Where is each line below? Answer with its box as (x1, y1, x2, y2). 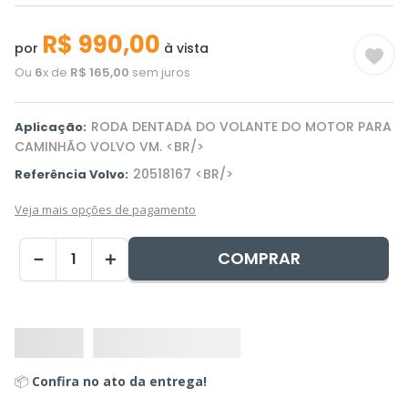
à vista (160, 39, 209, 57)
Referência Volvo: (15, 166, 128, 183)
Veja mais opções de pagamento (15, 201, 196, 218)
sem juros (129, 64, 190, 81)
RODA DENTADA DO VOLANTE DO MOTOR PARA (91, 117, 392, 136)
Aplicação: (15, 118, 87, 136)
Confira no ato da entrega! (32, 372, 207, 391)
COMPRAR (217, 247, 301, 270)
